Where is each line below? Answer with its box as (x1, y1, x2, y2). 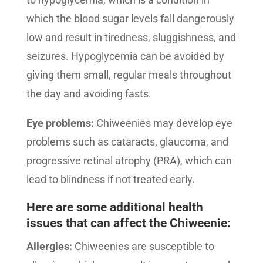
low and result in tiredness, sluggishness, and (26, 31, 236, 43)
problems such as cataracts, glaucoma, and (26, 136, 228, 148)
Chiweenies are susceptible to (72, 240, 214, 252)
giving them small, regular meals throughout (26, 69, 231, 81)
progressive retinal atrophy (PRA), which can (26, 154, 232, 167)
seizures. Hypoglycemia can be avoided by (26, 50, 224, 62)
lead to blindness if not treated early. (26, 173, 195, 186)
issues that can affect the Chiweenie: (26, 216, 231, 230)
